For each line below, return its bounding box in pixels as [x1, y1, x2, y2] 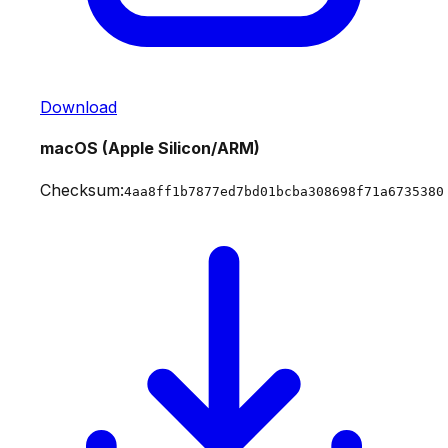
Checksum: [40, 179, 124, 200]
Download [40, 97, 117, 118]
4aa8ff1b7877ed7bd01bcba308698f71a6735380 [124, 183, 444, 199]
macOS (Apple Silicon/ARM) [40, 138, 260, 159]
